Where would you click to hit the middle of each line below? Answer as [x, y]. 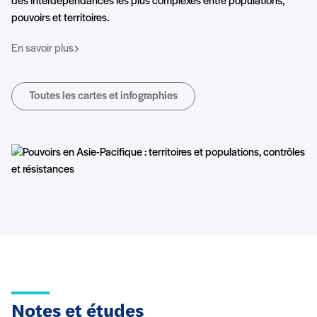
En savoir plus [42, 49]
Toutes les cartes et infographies [103, 97]
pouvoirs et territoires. [60, 19]
